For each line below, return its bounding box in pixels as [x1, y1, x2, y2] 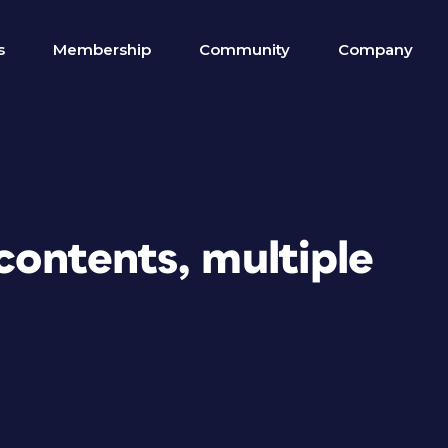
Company [338, 40, 413, 59]
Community [199, 40, 290, 59]
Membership [53, 40, 151, 59]
